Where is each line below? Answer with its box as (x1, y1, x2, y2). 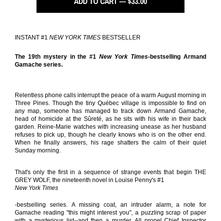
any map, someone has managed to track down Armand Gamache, (15, 108, 206, 115)
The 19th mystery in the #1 (15, 53, 99, 61)
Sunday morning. (15, 147, 61, 154)
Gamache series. (15, 61, 63, 69)
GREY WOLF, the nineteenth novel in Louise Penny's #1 (15, 177, 164, 184)
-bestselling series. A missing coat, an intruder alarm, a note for (15, 201, 206, 209)
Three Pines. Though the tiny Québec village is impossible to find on (15, 100, 206, 107)
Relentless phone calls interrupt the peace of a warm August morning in (15, 92, 206, 99)
